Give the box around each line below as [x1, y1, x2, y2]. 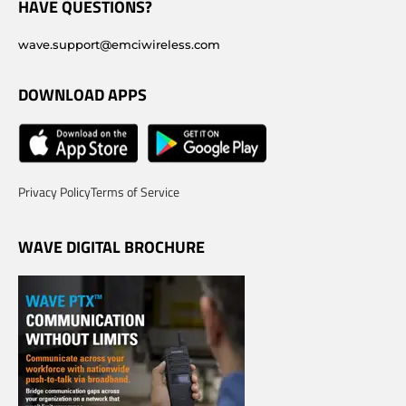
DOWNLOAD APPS [18, 82, 147, 107]
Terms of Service [91, 182, 179, 201]
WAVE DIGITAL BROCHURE [18, 235, 205, 259]
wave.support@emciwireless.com [18, 37, 220, 52]
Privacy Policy [18, 182, 91, 201]
